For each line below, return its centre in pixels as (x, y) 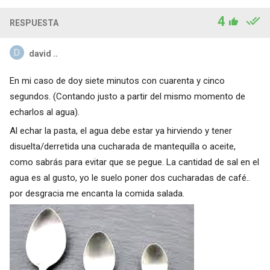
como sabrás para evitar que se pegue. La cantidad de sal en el (134, 162)
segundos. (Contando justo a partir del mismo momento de (127, 96)
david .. (43, 53)
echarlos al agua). (44, 112)
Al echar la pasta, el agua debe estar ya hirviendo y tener (121, 130)
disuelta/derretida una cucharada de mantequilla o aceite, (122, 146)
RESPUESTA (34, 23)
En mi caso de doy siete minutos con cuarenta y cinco (117, 80)
